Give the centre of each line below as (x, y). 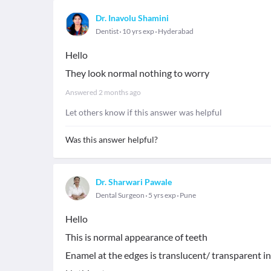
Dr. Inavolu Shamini (132, 18)
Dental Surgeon (120, 195)
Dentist (107, 31)
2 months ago (120, 92)
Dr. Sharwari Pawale (134, 182)
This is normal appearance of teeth (136, 237)
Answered (82, 92)
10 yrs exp (138, 31)
